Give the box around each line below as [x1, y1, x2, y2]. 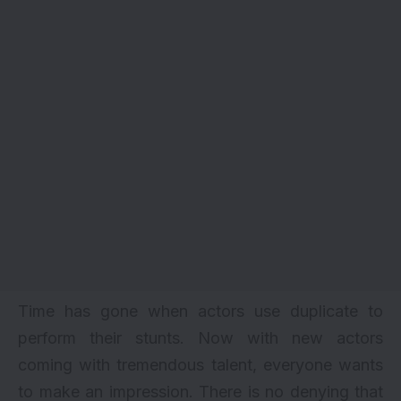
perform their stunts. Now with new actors [18, 328, 383, 347]
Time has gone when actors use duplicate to [18, 301, 383, 320]
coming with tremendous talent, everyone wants [18, 354, 383, 374]
